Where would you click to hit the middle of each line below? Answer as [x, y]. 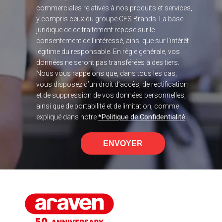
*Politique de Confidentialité [141, 117]
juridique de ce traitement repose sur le [95, 29]
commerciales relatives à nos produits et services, [114, 8]
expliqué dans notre [67, 117]
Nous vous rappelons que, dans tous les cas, [106, 73]
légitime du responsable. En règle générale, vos [108, 51]
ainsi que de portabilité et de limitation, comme [107, 106]
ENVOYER [123, 143]
